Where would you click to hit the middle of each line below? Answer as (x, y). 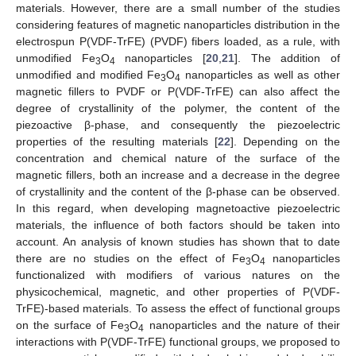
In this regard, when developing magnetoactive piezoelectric (178, 208)
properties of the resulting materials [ (117, 141)
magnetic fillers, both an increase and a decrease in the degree (178, 174)
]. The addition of (288, 58)
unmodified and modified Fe (89, 74)
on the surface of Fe (70, 325)
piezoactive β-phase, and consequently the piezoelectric (178, 124)
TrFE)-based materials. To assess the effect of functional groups (178, 308)
